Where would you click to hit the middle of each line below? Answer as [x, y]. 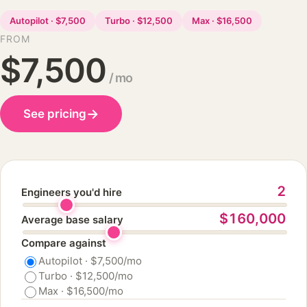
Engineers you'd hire [72, 192]
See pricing [54, 113]
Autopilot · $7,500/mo [90, 261]
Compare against [64, 243]
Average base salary [72, 220]
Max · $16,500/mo [81, 291]
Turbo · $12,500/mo [86, 276]
